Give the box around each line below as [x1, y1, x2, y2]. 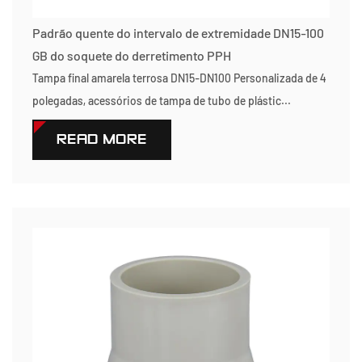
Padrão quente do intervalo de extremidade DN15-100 [32, 25, 324, 40]
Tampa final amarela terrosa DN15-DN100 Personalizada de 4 [32, 71, 326, 85]
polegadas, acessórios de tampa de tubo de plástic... [32, 94, 291, 107]
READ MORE [57, 131, 147, 148]
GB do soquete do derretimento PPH [32, 48, 231, 63]
